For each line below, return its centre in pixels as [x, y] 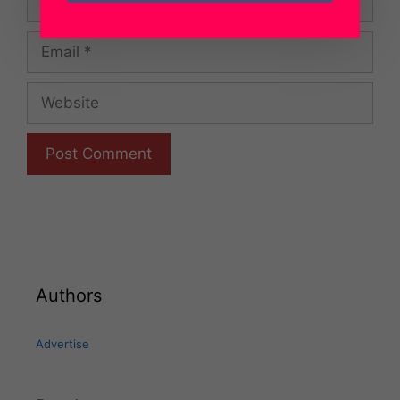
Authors [69, 296]
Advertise [62, 344]
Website [55, 92]
